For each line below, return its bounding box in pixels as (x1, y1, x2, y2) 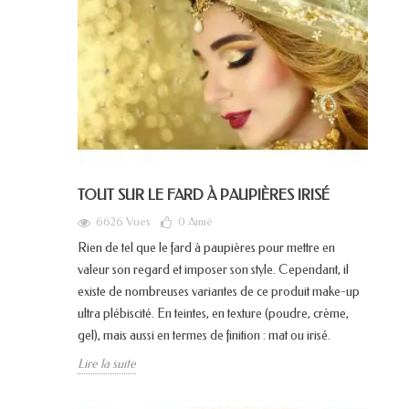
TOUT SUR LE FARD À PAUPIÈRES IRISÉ (78, 185, 330, 204)
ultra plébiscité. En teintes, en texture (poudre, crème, (78, 305, 349, 321)
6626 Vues (96, 214, 151, 228)
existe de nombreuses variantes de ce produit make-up (78, 283, 360, 299)
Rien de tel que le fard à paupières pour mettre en (78, 239, 335, 256)
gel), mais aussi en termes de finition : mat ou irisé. (78, 327, 330, 343)
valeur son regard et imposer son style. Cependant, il (78, 261, 349, 278)
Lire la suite (78, 355, 136, 372)
